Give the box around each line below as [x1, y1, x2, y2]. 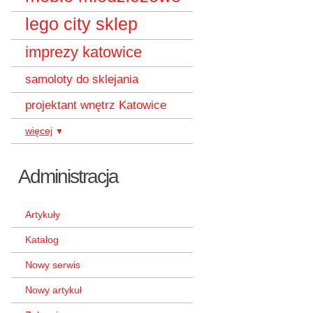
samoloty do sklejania [25, 73, 138, 86]
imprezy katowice [25, 43, 142, 61]
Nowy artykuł [25, 284, 82, 296]
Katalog [25, 234, 59, 245]
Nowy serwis [25, 259, 80, 270]
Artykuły [25, 209, 60, 220]
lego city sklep [25, 14, 138, 34]
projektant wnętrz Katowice [25, 99, 166, 112]
